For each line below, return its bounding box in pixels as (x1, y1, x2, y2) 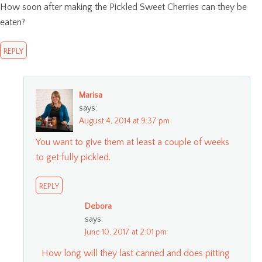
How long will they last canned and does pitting (42, 247, 230, 258)
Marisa (79, 90, 102, 100)
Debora (85, 201, 112, 211)
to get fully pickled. (36, 151, 111, 163)
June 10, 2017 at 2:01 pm (85, 227, 167, 237)
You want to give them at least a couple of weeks (36, 136, 229, 147)
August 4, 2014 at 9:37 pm (79, 116, 170, 126)
